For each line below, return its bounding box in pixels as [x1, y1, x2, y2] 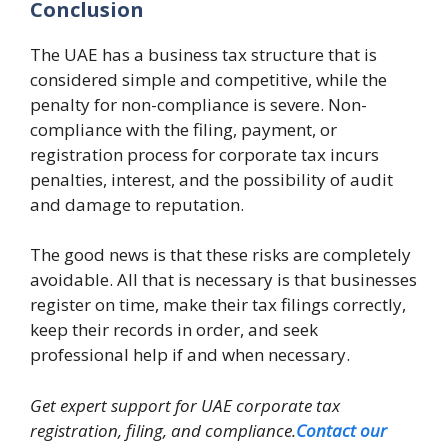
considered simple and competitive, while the [30, 67, 387, 91]
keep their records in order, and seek [30, 318, 318, 341]
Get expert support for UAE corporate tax [30, 393, 340, 417]
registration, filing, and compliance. [30, 418, 296, 442]
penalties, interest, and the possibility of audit [30, 167, 393, 191]
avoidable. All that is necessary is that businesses [30, 268, 417, 291]
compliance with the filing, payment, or [30, 117, 337, 141]
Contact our [296, 418, 387, 442]
